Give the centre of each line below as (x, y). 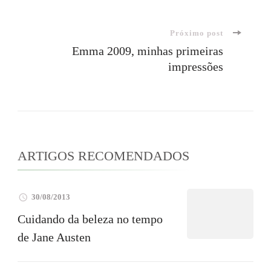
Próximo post (197, 33)
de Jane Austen (54, 237)
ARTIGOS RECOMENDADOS (103, 156)
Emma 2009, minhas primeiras (148, 51)
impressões (196, 67)
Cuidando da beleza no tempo (90, 219)
